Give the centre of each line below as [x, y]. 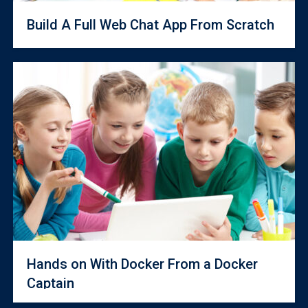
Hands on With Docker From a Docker [142, 264]
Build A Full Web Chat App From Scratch [151, 25]
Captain [51, 283]
